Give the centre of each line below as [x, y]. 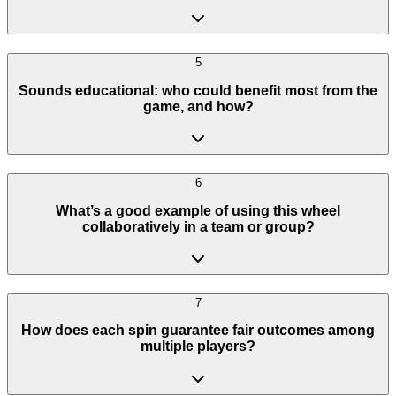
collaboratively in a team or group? [198, 226]
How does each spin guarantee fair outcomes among [198, 331]
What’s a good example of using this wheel [198, 210]
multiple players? [198, 346]
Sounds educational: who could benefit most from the [198, 90]
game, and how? [198, 106]
